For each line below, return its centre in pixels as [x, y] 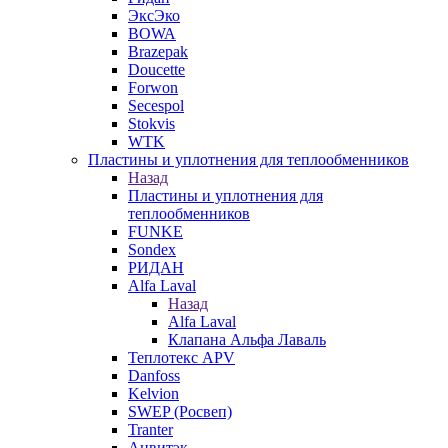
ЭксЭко [154, 15]
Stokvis [151, 123]
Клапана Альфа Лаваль [247, 339]
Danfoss [154, 375]
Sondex [152, 249]
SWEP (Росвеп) [180, 411]
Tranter [150, 429]
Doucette [156, 69]
